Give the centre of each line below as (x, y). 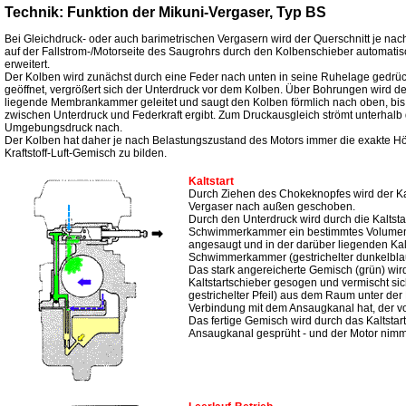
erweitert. (27, 65)
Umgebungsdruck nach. (63, 128)
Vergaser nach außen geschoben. (272, 207)
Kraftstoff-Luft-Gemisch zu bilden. (86, 154)
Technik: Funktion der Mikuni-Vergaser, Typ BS (165, 12)
